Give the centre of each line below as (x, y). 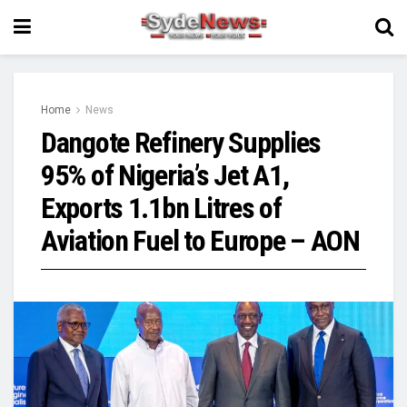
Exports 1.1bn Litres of (161, 208)
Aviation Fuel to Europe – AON (200, 241)
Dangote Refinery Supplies (181, 143)
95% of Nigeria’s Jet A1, (165, 175)
